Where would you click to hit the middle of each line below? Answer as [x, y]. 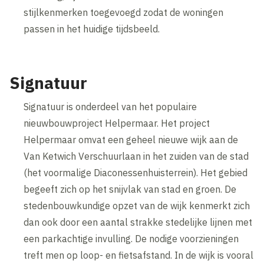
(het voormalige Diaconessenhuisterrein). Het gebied [136, 173]
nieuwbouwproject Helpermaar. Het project [117, 123]
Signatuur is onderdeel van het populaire [110, 107]
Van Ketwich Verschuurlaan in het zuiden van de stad [136, 156]
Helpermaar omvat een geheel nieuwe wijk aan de [131, 140]
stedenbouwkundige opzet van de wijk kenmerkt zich [137, 206]
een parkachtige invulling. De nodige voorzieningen [131, 239]
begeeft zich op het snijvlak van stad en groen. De [130, 189]
